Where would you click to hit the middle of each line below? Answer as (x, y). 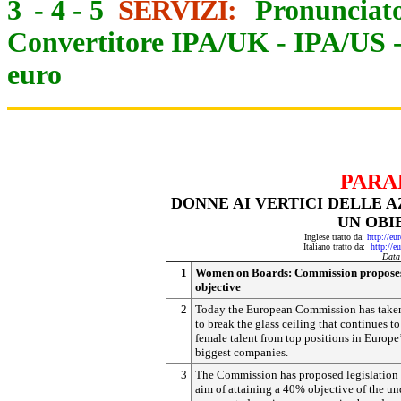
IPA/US (340, 43)
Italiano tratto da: (337, 247)
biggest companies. (242, 352)
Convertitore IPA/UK (138, 43)
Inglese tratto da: (335, 237)
